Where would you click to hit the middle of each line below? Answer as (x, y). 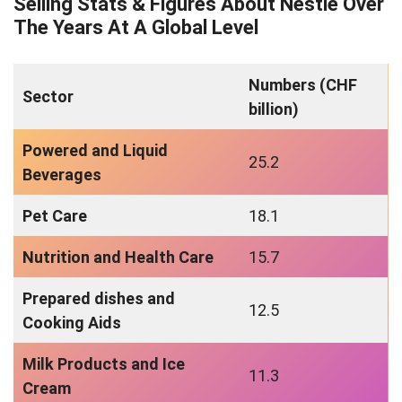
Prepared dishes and (99, 298)
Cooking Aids (74, 323)
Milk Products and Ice (104, 364)
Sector (50, 96)
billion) (274, 109)
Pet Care (57, 216)
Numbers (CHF (303, 85)
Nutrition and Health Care (120, 257)
